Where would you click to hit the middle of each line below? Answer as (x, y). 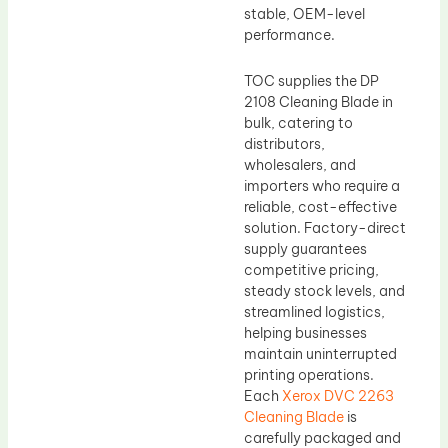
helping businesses (305, 332)
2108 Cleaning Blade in (318, 101)
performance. (289, 35)
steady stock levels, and (324, 290)
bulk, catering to (298, 122)
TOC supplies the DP (311, 80)
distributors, (284, 143)
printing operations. (309, 374)
